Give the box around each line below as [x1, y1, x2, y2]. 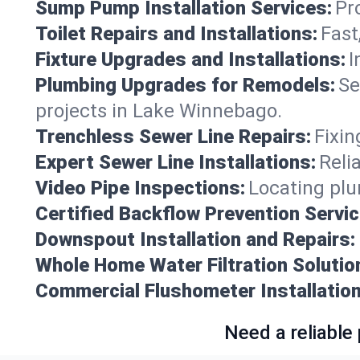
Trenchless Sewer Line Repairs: [35, 125, 311, 148]
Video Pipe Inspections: [35, 176, 245, 199]
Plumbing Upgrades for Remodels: [35, 73, 335, 96]
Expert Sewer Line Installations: [35, 150, 316, 174]
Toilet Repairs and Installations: [35, 22, 317, 45]
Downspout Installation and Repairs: [35, 227, 355, 251]
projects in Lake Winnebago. [35, 99, 282, 122]
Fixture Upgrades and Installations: [35, 47, 346, 71]
